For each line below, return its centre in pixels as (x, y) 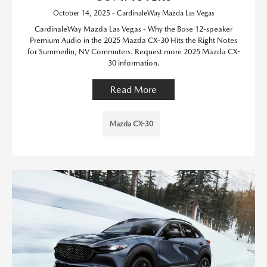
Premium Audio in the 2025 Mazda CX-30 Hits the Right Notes (133, 40)
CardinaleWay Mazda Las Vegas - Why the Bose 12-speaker (133, 29)
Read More (133, 90)
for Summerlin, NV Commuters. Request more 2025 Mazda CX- (133, 52)
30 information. (133, 63)
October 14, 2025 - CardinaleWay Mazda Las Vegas (133, 13)
